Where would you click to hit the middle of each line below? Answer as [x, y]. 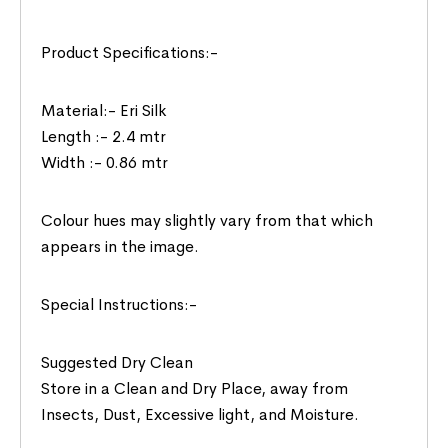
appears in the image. [120, 246]
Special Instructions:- [119, 304]
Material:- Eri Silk [104, 110]
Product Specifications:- [130, 52]
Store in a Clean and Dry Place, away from [195, 388]
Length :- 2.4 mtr [104, 136]
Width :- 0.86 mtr [105, 162]
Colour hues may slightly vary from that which [207, 220]
